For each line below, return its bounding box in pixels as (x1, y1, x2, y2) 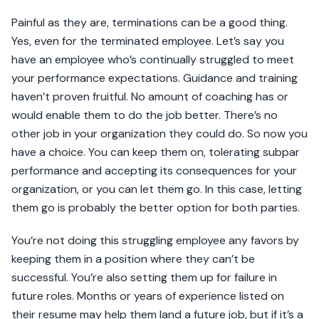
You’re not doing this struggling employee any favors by (11, 233, 299, 249)
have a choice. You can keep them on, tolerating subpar (11, 145, 300, 160)
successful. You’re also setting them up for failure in (11, 270, 277, 286)
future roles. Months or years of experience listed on (11, 288, 284, 304)
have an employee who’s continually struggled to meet (11, 52, 294, 68)
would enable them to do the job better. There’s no (11, 108, 278, 123)
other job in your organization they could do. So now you (11, 126, 308, 142)
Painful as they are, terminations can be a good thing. (11, 15, 288, 31)
